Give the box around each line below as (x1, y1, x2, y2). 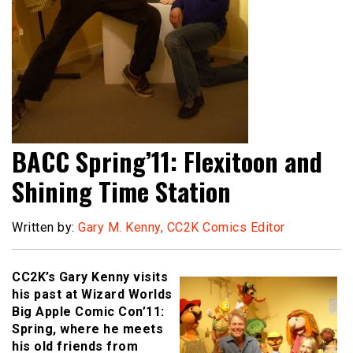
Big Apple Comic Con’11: (12, 304, 165, 320)
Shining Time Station (12, 173, 231, 210)
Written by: (12, 220, 78, 236)
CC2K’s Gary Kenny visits (12, 269, 168, 285)
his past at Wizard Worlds (12, 287, 173, 303)
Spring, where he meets (12, 321, 163, 337)
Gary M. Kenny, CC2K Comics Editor (78, 220, 285, 236)
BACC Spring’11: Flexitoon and (12, 143, 322, 180)
